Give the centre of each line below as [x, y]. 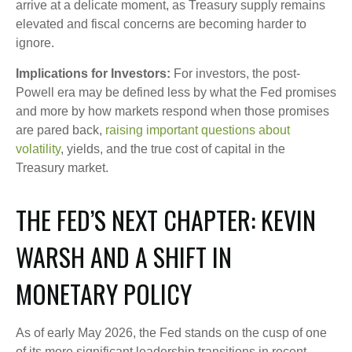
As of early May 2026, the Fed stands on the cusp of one [171, 333]
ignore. [35, 43]
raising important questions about [196, 130]
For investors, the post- [235, 73]
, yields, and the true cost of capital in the [173, 149]
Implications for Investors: [93, 73]
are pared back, [59, 130]
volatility [38, 149]
